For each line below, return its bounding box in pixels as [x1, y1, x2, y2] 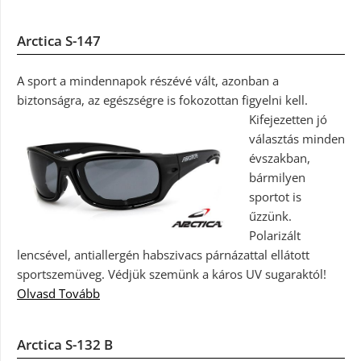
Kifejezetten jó [248, 110, 327, 127]
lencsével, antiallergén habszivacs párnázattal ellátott [17, 246, 309, 263]
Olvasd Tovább [17, 284, 100, 301]
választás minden [248, 130, 345, 147]
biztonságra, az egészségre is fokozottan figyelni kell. [17, 91, 308, 108]
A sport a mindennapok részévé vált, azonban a [17, 72, 279, 89]
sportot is [248, 188, 301, 205]
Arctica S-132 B [17, 334, 113, 354]
